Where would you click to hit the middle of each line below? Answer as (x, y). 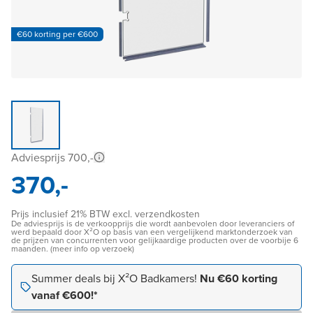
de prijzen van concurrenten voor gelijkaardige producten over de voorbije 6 (155, 241)
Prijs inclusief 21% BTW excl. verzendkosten (105, 214)
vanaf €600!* (65, 296)
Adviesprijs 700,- (52, 158)
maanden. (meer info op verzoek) (73, 249)
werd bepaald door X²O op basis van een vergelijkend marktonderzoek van (152, 232)
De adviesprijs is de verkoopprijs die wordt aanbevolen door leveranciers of (153, 224)
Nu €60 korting (239, 279)
